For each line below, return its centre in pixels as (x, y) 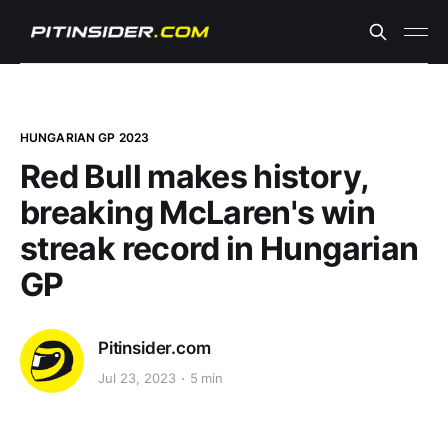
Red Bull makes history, (194, 176)
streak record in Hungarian (219, 248)
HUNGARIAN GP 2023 (85, 137)
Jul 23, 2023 (137, 378)
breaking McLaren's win (197, 212)
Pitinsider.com (154, 347)
